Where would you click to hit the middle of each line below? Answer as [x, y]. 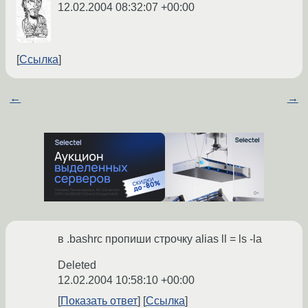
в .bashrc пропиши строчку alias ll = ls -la [160, 239]
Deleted [77, 265]
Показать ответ [99, 300]
